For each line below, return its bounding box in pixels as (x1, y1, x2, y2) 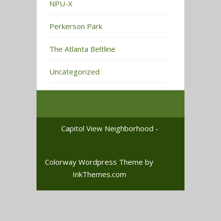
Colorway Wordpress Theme (45, 157, 143, 167)
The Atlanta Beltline (49, 44, 115, 54)
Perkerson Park (49, 21, 102, 32)
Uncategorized (49, 67, 100, 77)
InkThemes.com (72, 169, 126, 180)
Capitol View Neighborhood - (61, 123, 159, 134)
